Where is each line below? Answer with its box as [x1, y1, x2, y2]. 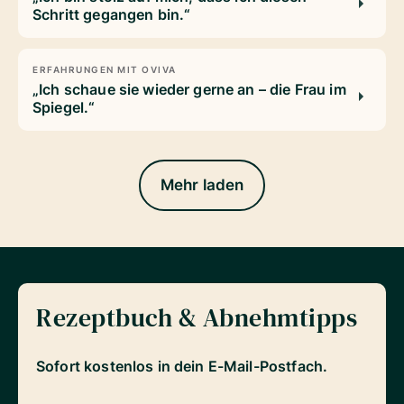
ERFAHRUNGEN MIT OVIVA [32, 63, 177, 75]
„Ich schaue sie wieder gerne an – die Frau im [32, 79, 346, 98]
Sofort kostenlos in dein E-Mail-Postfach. [36, 356, 328, 375]
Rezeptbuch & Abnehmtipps [36, 299, 357, 335]
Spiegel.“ [32, 97, 96, 116]
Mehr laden [160, 175, 244, 194]
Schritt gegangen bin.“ [32, 5, 191, 23]
